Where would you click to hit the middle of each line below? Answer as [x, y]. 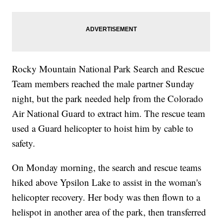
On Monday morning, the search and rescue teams [107, 167]
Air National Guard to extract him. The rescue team [109, 113]
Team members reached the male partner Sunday [103, 84]
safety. [24, 143]
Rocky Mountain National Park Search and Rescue [108, 69]
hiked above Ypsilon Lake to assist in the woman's [107, 182]
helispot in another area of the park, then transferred [109, 212]
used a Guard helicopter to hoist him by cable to [103, 128]
